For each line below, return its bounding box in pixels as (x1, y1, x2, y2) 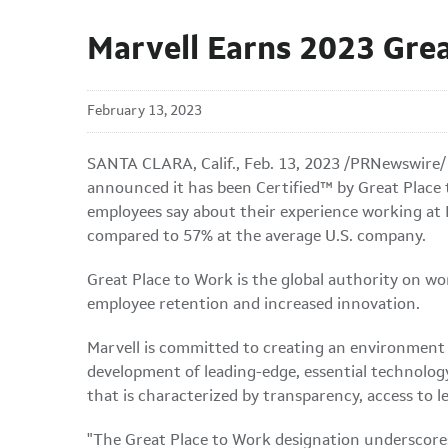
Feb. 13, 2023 (244, 157, 340, 173)
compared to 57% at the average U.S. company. (87, 229, 434, 245)
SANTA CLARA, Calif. (87, 157, 236, 173)
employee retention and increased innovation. (87, 297, 426, 313)
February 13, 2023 (87, 104, 202, 118)
